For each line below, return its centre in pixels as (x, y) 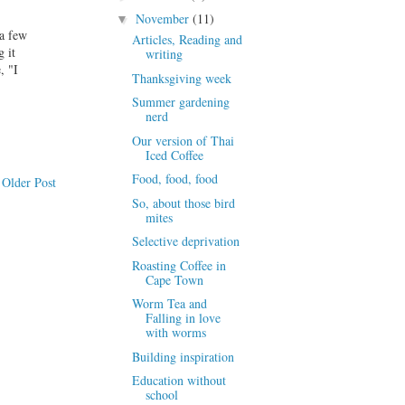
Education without (179, 381)
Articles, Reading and (187, 40)
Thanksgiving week (181, 78)
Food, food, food (174, 179)
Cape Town (174, 279)
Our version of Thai (183, 140)
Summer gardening (180, 102)
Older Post (29, 182)
